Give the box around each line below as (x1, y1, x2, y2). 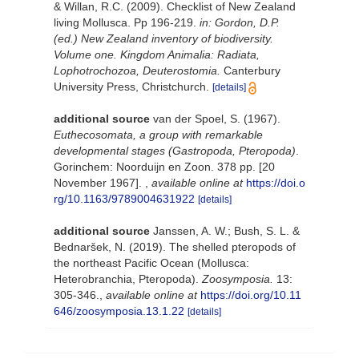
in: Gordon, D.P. (200, 16, 280, 29)
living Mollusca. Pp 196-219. (54, 16, 200, 29)
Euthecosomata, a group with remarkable (54, 128, 263, 141)
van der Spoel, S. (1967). (153, 112, 280, 125)
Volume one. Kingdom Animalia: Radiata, (54, 48, 260, 61)
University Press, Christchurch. (54, 80, 209, 93)
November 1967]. (54, 176, 145, 189)
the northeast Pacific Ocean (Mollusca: (54, 256, 249, 269)
